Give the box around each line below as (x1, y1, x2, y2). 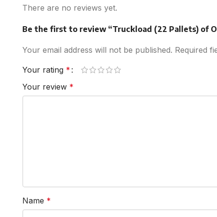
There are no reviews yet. (22, 2, 117, 13)
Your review (22, 81, 69, 92)
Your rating (22, 64, 66, 75)
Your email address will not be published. (22, 45, 172, 55)
